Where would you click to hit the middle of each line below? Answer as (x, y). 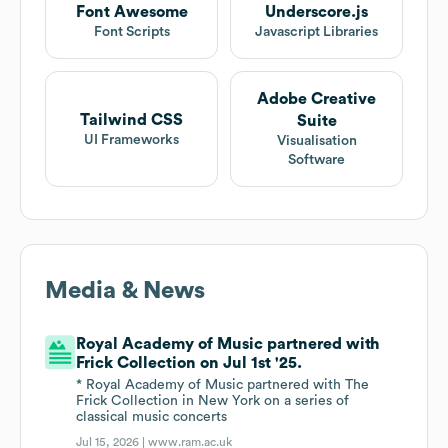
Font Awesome (131, 12)
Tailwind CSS (131, 119)
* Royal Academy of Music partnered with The (223, 385)
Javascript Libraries (316, 32)
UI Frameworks (131, 139)
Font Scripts (131, 32)
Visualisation (316, 141)
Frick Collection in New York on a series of (213, 401)
